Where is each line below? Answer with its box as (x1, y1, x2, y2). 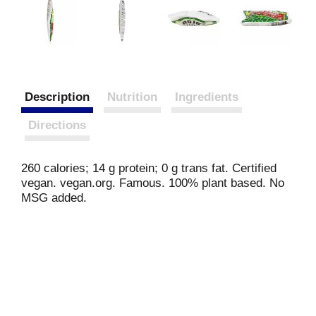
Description (25, 90, 90, 104)
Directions (28, 119, 86, 132)
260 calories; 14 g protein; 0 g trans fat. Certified (21, 162, 276, 175)
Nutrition (107, 90, 157, 104)
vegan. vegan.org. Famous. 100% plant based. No (21, 176, 284, 190)
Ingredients (175, 90, 238, 104)
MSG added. (21, 191, 87, 205)
